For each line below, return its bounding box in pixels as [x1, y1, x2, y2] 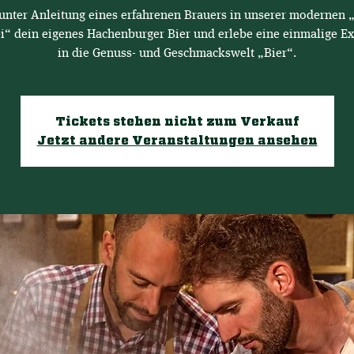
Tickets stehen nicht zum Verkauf [55, 115, 299, 128]
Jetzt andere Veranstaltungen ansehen [36, 134, 318, 147]
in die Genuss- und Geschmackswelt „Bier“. [58, 47, 296, 59]
